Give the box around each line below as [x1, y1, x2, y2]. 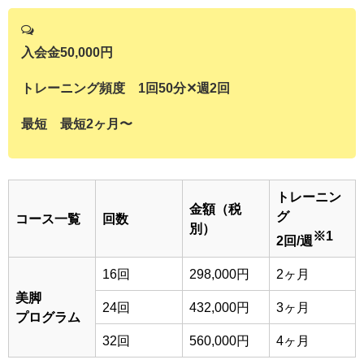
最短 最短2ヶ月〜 [21, 117, 132, 131]
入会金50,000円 [21, 45, 113, 59]
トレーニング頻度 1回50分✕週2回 [21, 81, 230, 95]
